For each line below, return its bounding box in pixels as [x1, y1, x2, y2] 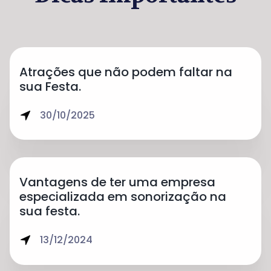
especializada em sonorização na [19, 188, 226, 205]
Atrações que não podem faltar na [19, 63, 232, 80]
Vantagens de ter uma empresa [19, 173, 215, 191]
